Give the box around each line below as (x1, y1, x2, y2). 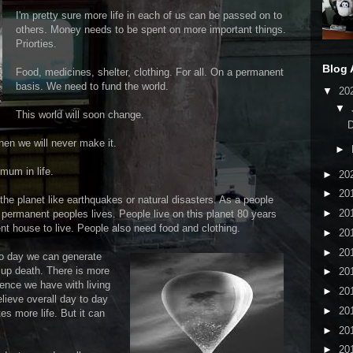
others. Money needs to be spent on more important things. (16, 23, 286, 35)
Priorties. (16, 37, 57, 50)
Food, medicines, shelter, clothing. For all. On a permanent (16, 65, 284, 78)
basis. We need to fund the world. (16, 80, 169, 92)
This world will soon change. (16, 108, 144, 121)
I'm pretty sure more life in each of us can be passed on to (16, 9, 282, 21)
